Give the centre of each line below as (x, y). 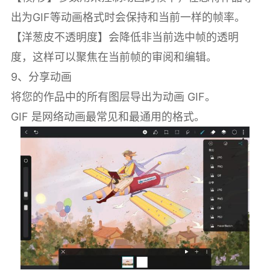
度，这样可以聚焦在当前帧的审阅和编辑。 (114, 57)
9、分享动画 (41, 77)
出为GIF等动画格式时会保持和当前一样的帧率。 (128, 17)
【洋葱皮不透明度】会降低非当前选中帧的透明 (124, 37)
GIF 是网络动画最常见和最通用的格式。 (108, 116)
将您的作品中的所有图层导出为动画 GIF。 (113, 96)
